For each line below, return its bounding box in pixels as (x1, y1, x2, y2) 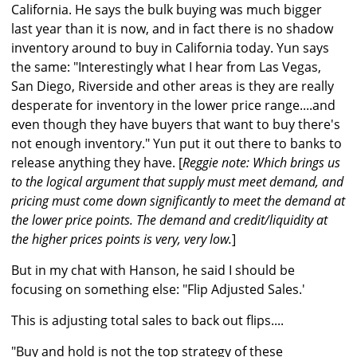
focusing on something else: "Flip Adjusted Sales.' (11, 280, 305, 299)
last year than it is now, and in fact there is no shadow (11, 20, 333, 38)
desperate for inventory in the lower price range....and (11, 96, 335, 115)
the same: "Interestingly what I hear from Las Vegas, (11, 58, 321, 76)
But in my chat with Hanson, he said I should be (11, 261, 295, 280)
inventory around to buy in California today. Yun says (11, 39, 329, 57)
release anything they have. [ (11, 154, 182, 172)
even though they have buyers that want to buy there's (11, 116, 340, 134)
